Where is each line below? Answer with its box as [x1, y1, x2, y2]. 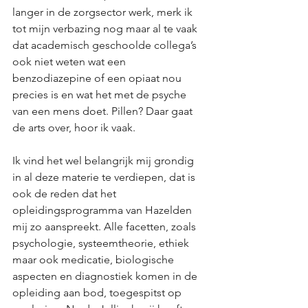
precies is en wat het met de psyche [12, 88, 189, 101]
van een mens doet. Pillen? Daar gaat [12, 104, 195, 118]
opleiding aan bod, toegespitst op [12, 286, 184, 299]
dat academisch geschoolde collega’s [12, 38, 199, 52]
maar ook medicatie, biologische [12, 253, 177, 266]
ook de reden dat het [12, 187, 119, 200]
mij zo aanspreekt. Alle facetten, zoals [12, 220, 199, 233]
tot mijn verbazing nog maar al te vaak [12, 22, 200, 35]
